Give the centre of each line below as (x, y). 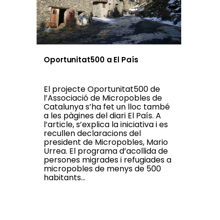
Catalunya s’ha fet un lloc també (107, 107)
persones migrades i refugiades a (108, 160)
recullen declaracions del (92, 134)
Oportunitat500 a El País (91, 60)
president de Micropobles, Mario (106, 142)
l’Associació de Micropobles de (103, 98)
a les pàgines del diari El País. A (102, 116)
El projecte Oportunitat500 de (102, 89)
